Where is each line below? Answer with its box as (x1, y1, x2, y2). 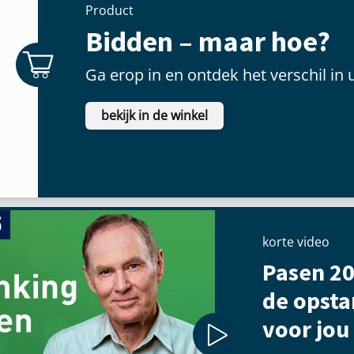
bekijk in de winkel (101, 106, 208, 124)
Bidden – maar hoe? (85, 23, 330, 59)
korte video (262, 233, 330, 250)
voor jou (262, 314, 349, 344)
